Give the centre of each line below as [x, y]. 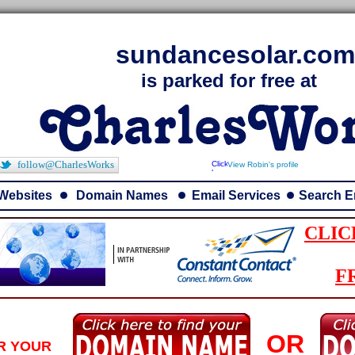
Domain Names [122, 195]
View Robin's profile [263, 165]
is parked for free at [229, 80]
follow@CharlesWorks [66, 164]
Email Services [236, 195]
